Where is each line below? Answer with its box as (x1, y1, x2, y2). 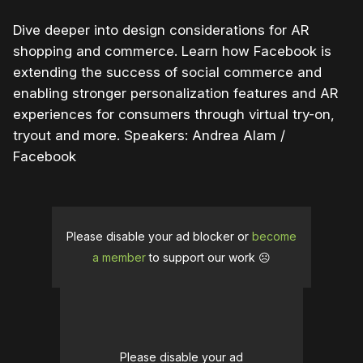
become (252, 228, 297, 243)
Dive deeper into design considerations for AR (13, 21, 309, 38)
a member (92, 250, 146, 264)
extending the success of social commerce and (13, 63, 322, 80)
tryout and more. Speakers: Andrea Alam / (13, 126, 285, 143)
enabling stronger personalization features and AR (13, 84, 338, 101)
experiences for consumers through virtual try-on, (13, 105, 335, 122)
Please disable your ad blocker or (66, 228, 252, 243)
